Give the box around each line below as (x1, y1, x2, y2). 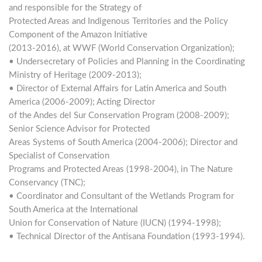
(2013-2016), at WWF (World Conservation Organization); (9, 43, 235, 53)
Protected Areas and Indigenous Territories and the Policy (9, 16, 228, 26)
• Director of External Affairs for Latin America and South (9, 84, 226, 93)
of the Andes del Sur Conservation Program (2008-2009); (9, 111, 229, 120)
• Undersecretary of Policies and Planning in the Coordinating (9, 57, 245, 66)
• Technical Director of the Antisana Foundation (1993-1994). (9, 232, 245, 241)
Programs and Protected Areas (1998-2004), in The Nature (9, 164, 233, 174)
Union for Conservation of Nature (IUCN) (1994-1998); (9, 218, 221, 227)
